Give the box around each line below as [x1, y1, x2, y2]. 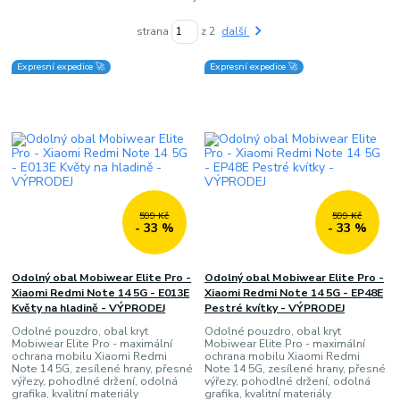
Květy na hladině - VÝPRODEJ [12, 300, 166, 315]
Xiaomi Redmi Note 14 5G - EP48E [204, 285, 383, 300]
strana [137, 24, 172, 39]
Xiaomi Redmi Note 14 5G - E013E [12, 285, 190, 300]
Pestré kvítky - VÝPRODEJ [204, 300, 345, 315]
